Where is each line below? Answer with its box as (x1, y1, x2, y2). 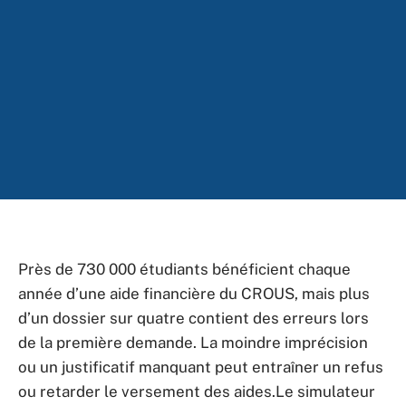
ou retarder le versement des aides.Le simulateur (18, 382, 375, 401)
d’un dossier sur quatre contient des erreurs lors (18, 309, 369, 327)
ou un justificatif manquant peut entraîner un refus (18, 358, 383, 376)
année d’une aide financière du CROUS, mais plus (18, 285, 370, 303)
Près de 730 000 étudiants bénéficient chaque (18, 260, 351, 278)
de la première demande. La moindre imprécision (18, 333, 368, 352)
